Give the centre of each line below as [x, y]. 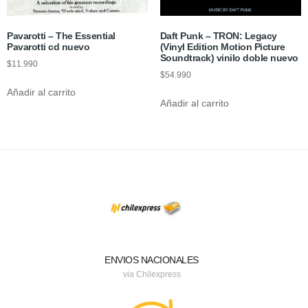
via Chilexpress [152, 274]
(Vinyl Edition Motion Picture [222, 47]
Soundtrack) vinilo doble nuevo [229, 58]
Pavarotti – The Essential [61, 36]
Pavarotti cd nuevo [48, 47]
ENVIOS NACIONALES [152, 260]
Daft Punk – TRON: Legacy [218, 36]
